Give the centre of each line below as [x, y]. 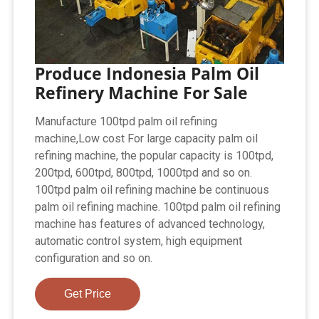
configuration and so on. [94, 258]
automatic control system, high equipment [139, 241]
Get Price [88, 294]
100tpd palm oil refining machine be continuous [152, 190]
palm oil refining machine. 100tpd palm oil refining [158, 207]
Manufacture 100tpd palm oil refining [126, 122]
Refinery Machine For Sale [142, 93]
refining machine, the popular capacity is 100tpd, [155, 156]
